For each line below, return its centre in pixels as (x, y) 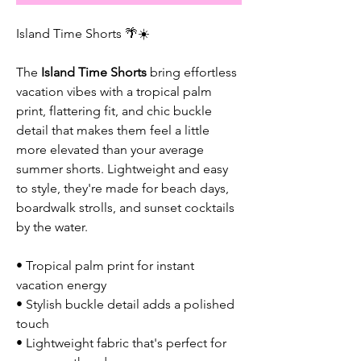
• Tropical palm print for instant (105, 265)
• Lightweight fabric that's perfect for (121, 342)
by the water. (52, 226)
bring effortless (192, 72)
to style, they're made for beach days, (122, 188)
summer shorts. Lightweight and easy (122, 168)
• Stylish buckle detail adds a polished (125, 304)
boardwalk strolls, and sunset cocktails (125, 207)
